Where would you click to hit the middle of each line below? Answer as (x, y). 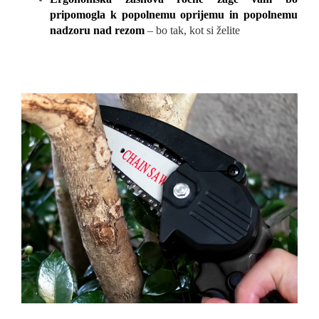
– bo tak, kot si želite (192, 31)
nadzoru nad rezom (97, 31)
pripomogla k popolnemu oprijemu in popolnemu (174, 15)
